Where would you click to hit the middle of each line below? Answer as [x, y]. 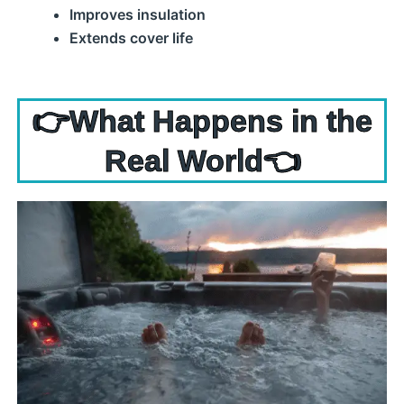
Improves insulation [137, 14]
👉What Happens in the [202, 121]
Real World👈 [202, 161]
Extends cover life [131, 38]
